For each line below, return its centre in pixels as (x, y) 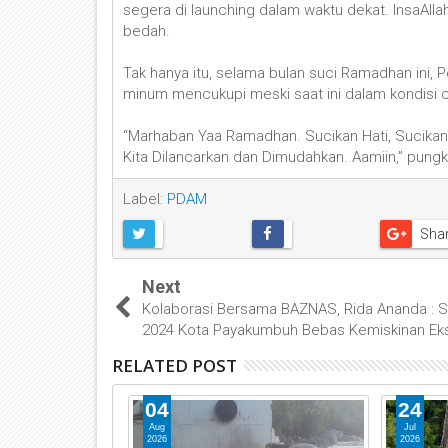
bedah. (146, 30)
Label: (145, 198)
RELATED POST (174, 365)
